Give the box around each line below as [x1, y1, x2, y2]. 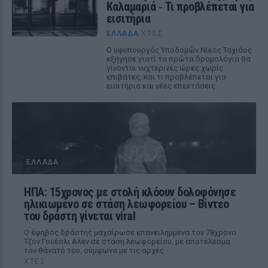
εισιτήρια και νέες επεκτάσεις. [106, 81, 217, 90]
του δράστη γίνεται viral [24, 209, 135, 223]
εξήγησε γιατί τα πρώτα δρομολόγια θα [106, 54, 251, 63]
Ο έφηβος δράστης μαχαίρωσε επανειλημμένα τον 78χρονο [24, 228, 236, 237]
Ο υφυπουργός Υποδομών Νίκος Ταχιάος [106, 45, 252, 54]
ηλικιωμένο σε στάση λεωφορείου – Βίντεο [24, 197, 229, 211]
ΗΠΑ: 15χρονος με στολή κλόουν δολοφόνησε [24, 185, 236, 199]
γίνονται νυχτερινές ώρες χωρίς [106, 63, 223, 72]
